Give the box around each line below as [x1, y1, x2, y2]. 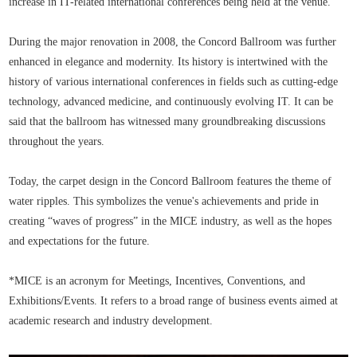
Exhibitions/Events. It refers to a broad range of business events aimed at [9, 294, 339, 307]
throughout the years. [9, 135, 105, 147]
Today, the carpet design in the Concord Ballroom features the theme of [9, 175, 332, 187]
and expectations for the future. [9, 234, 151, 247]
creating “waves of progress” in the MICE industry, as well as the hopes [9, 214, 332, 227]
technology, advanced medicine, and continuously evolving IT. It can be [9, 95, 334, 108]
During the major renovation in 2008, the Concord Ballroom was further [9, 35, 337, 48]
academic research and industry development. [9, 314, 214, 327]
